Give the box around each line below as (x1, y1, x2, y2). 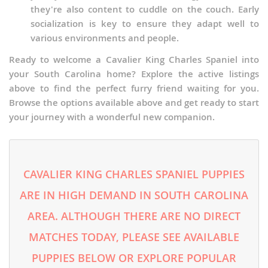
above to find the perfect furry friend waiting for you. (9, 82, 259, 95)
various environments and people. (31, 32, 179, 45)
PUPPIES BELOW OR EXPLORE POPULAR (32, 251, 236, 266)
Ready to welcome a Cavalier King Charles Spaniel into (9, 53, 259, 66)
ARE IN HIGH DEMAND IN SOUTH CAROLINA (20, 188, 248, 203)
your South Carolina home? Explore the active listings (9, 68, 259, 81)
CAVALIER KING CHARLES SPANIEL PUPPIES (23, 167, 245, 182)
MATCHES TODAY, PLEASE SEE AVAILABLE (29, 230, 239, 245)
